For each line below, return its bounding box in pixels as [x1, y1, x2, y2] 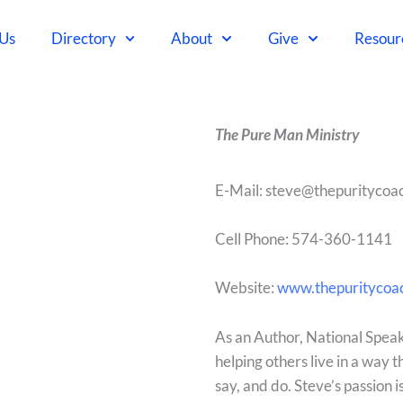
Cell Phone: [215, 229, 291, 249]
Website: [215, 278, 277, 298]
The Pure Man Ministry [215, 125, 359, 144]
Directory [50, 29, 116, 48]
